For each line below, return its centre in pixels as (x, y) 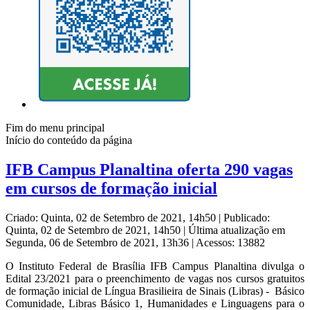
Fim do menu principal (55, 128)
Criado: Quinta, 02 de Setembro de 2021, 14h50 (112, 218)
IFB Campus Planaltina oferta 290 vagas (149, 170)
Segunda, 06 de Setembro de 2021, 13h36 (99, 243)
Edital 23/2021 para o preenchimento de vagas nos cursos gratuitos (155, 279)
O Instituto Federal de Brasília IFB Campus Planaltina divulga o (155, 266)
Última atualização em (237, 230)
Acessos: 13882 (230, 243)
